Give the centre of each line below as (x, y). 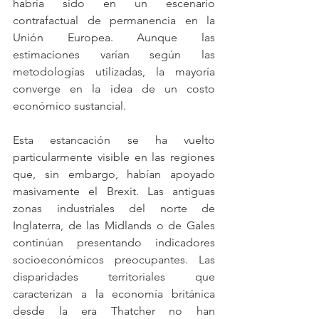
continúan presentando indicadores (114, 242)
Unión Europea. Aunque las (114, 37)
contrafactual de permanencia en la (114, 20)
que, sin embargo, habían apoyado (114, 174)
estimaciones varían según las (114, 54)
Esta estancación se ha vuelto (114, 140)
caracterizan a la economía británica (114, 294)
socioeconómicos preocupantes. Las (114, 260)
